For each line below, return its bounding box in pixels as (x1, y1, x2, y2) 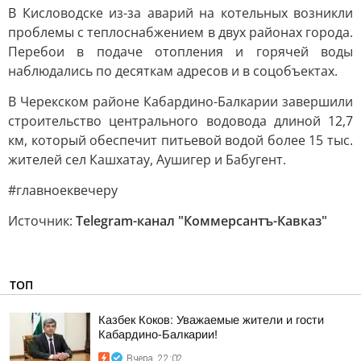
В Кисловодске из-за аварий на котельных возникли (8, 4, 353, 22)
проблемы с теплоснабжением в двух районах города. (8, 23, 353, 41)
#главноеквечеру (8, 181, 118, 199)
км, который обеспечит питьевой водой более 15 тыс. (8, 131, 353, 149)
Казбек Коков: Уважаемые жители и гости (98, 313, 324, 326)
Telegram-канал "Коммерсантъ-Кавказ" (76, 212, 327, 230)
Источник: (8, 212, 76, 230)
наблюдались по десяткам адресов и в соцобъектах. (8, 62, 338, 80)
